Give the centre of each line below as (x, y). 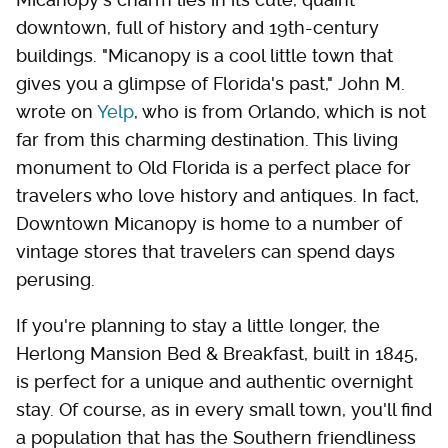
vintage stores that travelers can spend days (205, 252)
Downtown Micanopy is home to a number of (209, 224)
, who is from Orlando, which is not (280, 112)
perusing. (55, 280)
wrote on (56, 112)
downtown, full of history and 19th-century (197, 28)
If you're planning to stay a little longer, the (198, 326)
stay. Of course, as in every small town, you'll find (224, 410)
